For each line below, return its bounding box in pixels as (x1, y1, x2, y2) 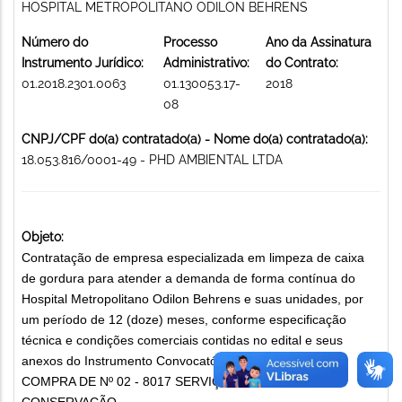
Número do (22, 34, 88, 49)
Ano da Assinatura (266, 34, 371, 49)
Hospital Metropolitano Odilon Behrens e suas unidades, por (22, 291, 363, 306)
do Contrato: (266, 55, 338, 70)
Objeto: (22, 229, 64, 244)
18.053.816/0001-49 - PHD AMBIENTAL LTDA (22, 152, 283, 167)
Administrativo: (163, 55, 249, 70)
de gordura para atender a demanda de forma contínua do (22, 270, 355, 285)
